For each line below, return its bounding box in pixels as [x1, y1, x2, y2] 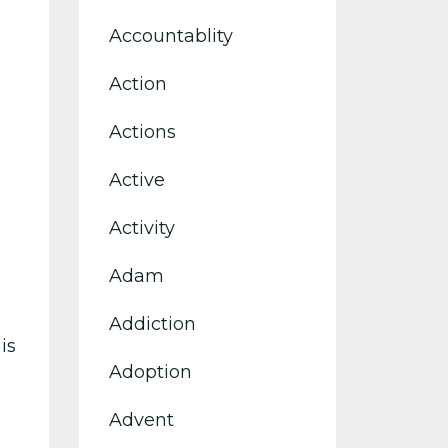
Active [108, 169, 165, 191]
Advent [108, 409, 174, 431]
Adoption [108, 361, 192, 383]
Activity [108, 217, 175, 239]
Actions [108, 121, 176, 143]
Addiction [108, 313, 196, 335]
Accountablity [108, 25, 233, 47]
